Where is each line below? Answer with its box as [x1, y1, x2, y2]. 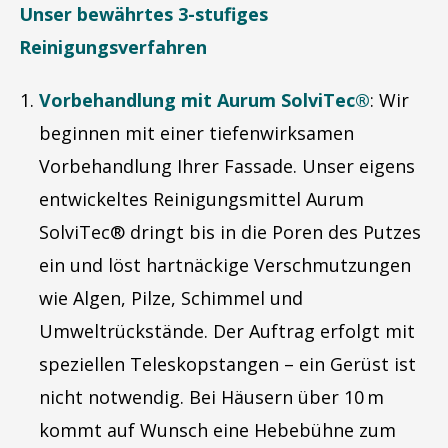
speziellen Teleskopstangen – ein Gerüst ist [39, 352, 416, 376]
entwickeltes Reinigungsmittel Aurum [39, 187, 364, 211]
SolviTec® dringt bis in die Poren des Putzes [39, 220, 421, 244]
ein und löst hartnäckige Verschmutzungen [39, 253, 411, 277]
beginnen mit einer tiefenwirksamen [39, 121, 354, 145]
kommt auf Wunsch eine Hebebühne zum [39, 418, 396, 442]
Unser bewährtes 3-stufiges [19, 2, 268, 26]
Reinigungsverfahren [19, 35, 207, 59]
